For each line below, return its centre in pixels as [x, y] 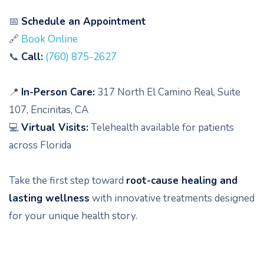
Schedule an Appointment [84, 22]
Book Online [48, 39]
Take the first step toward [67, 181]
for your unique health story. [73, 216]
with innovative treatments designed [172, 198]
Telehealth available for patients [161, 128]
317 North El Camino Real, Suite [168, 92]
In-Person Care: [58, 92]
